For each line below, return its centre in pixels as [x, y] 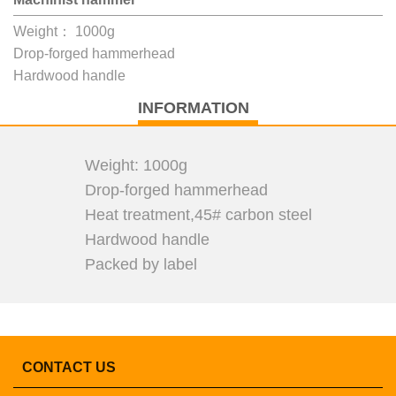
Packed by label [141, 264]
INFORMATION [194, 108]
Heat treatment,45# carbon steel [198, 215]
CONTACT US [69, 367]
